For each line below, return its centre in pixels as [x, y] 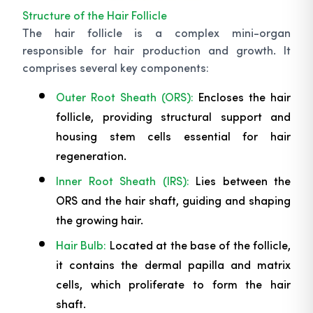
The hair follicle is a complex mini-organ [156, 32]
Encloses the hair [242, 96]
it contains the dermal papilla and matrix [173, 264]
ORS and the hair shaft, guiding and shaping [173, 200]
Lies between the [240, 180]
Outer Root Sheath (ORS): [125, 96]
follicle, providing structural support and [173, 116]
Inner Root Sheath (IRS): [123, 180]
